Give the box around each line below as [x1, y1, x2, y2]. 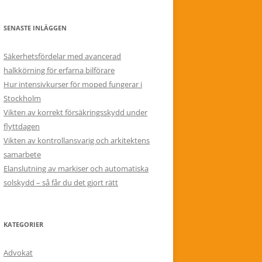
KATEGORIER [4, 220, 43, 229]
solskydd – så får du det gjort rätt [4, 177, 118, 188]
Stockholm [4, 93, 41, 104]
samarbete [4, 149, 41, 160]
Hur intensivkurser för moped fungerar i [4, 79, 142, 89]
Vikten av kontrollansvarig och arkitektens [4, 135, 150, 146]
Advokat [4, 247, 33, 258]
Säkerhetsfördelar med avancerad [4, 51, 121, 61]
